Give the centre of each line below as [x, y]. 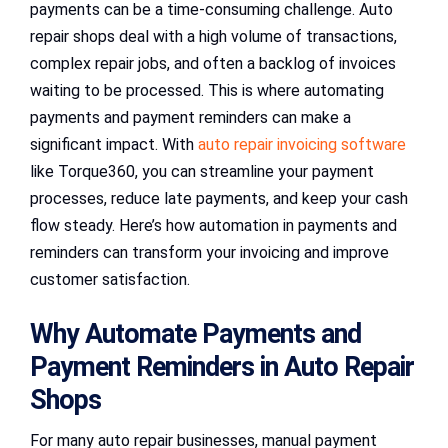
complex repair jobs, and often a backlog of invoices [213, 63]
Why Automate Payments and [195, 334]
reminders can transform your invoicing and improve [209, 252]
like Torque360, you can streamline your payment [202, 171]
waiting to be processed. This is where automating [207, 90]
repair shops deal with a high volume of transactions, [213, 36]
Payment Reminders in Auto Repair [222, 367]
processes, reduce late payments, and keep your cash [219, 198]
